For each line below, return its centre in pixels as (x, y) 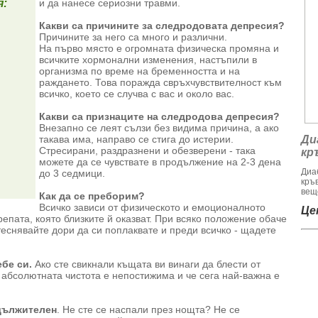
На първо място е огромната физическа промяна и (159, 48)
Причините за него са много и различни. (133, 37)
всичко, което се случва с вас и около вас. (137, 94)
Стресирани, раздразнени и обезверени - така (147, 150)
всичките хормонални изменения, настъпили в (148, 60)
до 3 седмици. (72, 173)
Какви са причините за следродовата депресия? (162, 26)
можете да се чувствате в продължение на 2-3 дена (160, 162)
